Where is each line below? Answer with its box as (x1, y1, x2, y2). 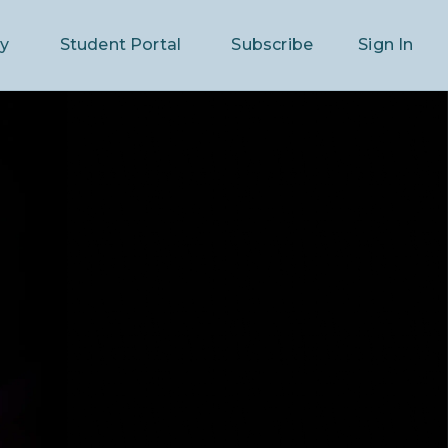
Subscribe (231, 35, 314, 54)
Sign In (358, 35, 414, 54)
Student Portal (59, 35, 182, 54)
